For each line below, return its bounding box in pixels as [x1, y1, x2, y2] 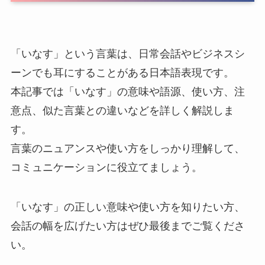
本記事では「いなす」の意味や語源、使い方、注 [10, 85, 245, 98]
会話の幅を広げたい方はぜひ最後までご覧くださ [10, 220, 245, 232]
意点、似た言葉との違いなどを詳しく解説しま [10, 104, 234, 117]
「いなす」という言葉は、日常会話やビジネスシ [10, 47, 245, 60]
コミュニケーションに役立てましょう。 [10, 161, 202, 173]
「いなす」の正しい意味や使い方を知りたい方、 [10, 201, 245, 214]
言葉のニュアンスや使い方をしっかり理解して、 [10, 142, 245, 154]
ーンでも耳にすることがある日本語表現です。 [10, 66, 234, 79]
